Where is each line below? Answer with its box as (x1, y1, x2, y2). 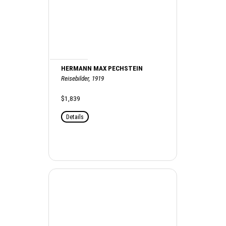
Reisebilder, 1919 (61, 74, 104, 82)
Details (66, 112, 84, 121)
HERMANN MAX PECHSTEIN (61, 64, 143, 72)
